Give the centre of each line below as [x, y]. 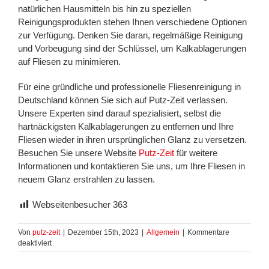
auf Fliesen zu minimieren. [69, 62]
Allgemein [163, 233]
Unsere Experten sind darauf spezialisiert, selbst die [119, 113]
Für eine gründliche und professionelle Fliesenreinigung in [129, 87]
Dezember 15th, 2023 [103, 233]
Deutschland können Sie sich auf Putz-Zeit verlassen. [123, 100]
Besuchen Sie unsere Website [78, 153]
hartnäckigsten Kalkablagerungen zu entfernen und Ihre [126, 127]
